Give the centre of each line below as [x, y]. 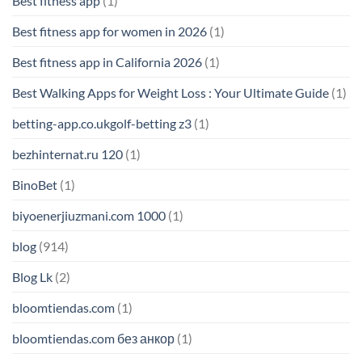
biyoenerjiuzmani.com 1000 [89, 216]
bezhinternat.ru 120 [67, 154]
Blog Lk [32, 277]
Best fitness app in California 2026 [107, 62]
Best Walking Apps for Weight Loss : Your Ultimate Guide [170, 93]
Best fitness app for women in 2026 [109, 32]
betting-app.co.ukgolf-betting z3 [102, 124]
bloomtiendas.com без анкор [93, 339]
